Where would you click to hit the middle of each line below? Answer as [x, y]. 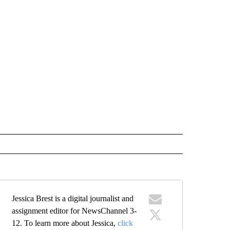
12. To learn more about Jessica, [65, 223]
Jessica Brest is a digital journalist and [73, 198]
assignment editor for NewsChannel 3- [74, 211]
